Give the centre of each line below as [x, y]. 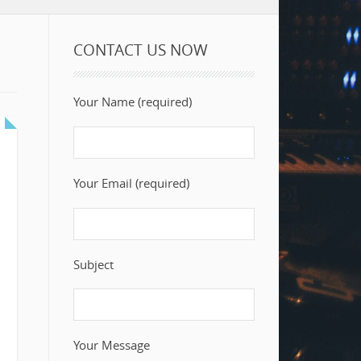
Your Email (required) [131, 183]
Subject [93, 264]
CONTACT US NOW [141, 49]
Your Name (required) [133, 101]
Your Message [112, 345]
